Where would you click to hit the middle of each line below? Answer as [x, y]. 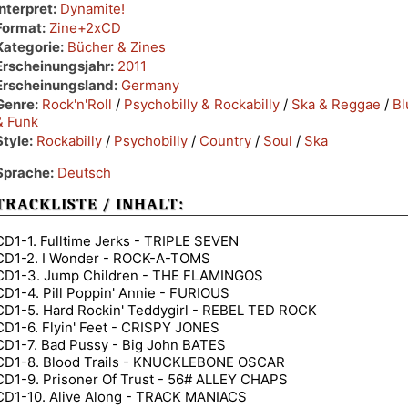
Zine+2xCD [85, 27]
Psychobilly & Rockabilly [202, 104]
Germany [150, 85]
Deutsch [84, 172]
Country [225, 140]
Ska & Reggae [336, 104]
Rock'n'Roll [77, 104]
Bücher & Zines [117, 46]
